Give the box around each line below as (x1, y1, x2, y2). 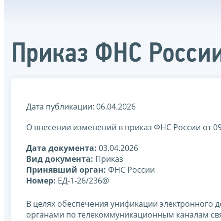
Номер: (26, 175, 56, 186)
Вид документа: (26, 153, 93, 164)
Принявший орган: (26, 164, 106, 175)
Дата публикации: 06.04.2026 (26, 101, 136, 112)
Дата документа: (26, 142, 97, 153)
